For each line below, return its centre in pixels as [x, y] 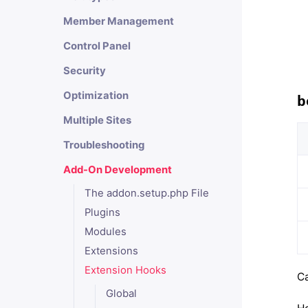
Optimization [96, 96]
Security [85, 71]
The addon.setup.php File [146, 193]
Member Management [119, 21]
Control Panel [97, 46]
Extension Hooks [125, 270]
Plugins [102, 212]
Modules [105, 232]
